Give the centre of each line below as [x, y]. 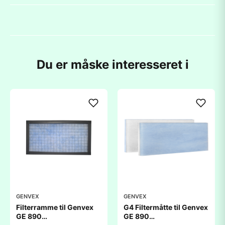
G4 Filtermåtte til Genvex [166, 207]
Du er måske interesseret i [113, 65]
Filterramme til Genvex [55, 207]
